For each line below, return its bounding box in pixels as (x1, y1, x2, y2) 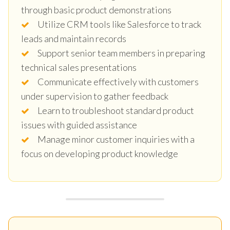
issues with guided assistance (21, 119, 137, 130)
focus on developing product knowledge (21, 147, 178, 159)
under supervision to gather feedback (21, 90, 168, 102)
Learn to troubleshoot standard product (37, 104, 194, 116)
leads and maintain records (21, 32, 126, 44)
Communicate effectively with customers (37, 75, 199, 87)
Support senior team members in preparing (37, 47, 205, 59)
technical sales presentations (21, 61, 137, 73)
